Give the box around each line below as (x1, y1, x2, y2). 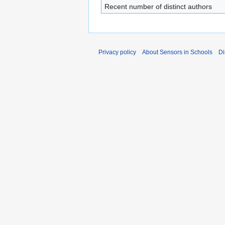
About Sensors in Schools (142, 49, 212, 56)
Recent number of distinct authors (104, 3, 212, 11)
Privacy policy (98, 49, 136, 56)
